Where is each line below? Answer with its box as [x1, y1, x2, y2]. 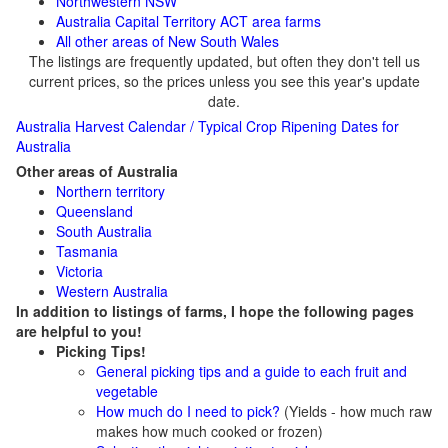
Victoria [56, 261, 103, 281]
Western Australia [56, 281, 168, 301]
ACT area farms [220, 11, 321, 31]
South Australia [56, 221, 152, 241]
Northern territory [56, 181, 165, 201]
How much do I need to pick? [96, 401, 280, 421]
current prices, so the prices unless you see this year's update [28, 71, 420, 91]
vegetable [96, 381, 158, 401]
